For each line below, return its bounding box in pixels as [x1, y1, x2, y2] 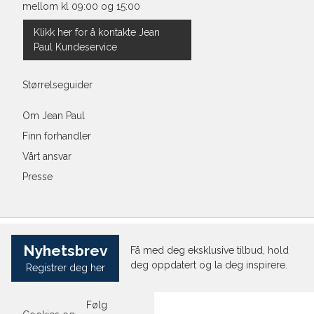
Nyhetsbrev [22, 241, 108, 259]
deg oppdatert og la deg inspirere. [130, 259, 287, 271]
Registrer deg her [25, 261, 105, 273]
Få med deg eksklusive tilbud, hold [130, 245, 289, 257]
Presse [22, 171, 53, 182]
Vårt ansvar [22, 151, 71, 163]
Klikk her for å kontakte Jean [34, 27, 161, 39]
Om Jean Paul [22, 110, 85, 122]
